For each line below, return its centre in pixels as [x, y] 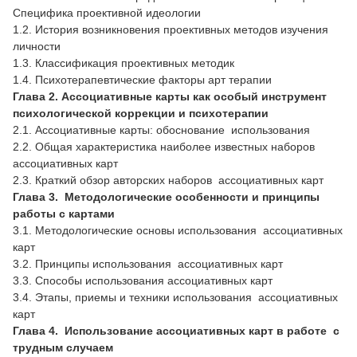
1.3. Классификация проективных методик [125, 63]
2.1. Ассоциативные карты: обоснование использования [163, 129]
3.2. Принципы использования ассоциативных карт [148, 263]
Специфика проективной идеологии [107, 12]
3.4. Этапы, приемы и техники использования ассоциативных [175, 297]
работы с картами [65, 213]
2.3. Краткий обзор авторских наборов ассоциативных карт [170, 180]
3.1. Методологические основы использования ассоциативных [178, 230]
